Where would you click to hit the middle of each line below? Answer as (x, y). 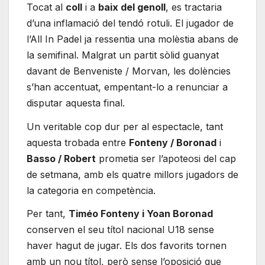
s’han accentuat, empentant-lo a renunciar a (127, 87)
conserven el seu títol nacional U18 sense (120, 230)
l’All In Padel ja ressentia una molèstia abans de (132, 39)
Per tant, (48, 214)
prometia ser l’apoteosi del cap (166, 158)
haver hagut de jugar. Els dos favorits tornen (127, 246)
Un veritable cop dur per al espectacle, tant (125, 126)
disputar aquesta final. (76, 103)
